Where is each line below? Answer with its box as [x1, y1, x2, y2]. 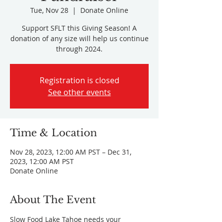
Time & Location [10, 127, 97, 139]
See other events [48, 87, 111, 98]
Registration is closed [39, 75, 119, 86]
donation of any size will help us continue [10, 34, 149, 43]
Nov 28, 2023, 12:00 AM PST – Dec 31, [10, 147, 131, 157]
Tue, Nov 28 [30, 5, 68, 15]
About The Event [10, 194, 96, 206]
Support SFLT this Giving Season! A [22, 23, 137, 33]
